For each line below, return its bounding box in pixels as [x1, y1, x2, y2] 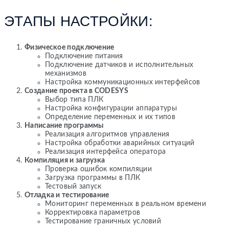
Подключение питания [45, 53, 123, 60]
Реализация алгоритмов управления [45, 131, 170, 139]
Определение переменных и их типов [45, 113, 175, 121]
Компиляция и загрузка [25, 157, 105, 165]
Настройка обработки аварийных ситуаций [45, 140, 195, 147]
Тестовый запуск [45, 183, 102, 191]
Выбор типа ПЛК [45, 96, 104, 104]
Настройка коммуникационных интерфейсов [45, 79, 200, 86]
